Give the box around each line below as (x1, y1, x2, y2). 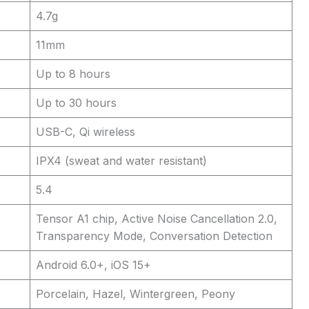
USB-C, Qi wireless (36, 125, 135, 139)
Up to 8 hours (36, 67, 110, 81)
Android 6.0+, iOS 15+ (36, 258, 151, 272)
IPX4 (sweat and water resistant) (36, 154, 207, 168)
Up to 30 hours (36, 96, 117, 110)
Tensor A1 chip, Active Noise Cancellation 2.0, (36, 212, 277, 226)
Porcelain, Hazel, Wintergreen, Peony (36, 287, 235, 301)
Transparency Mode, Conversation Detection (36, 229, 272, 243)
